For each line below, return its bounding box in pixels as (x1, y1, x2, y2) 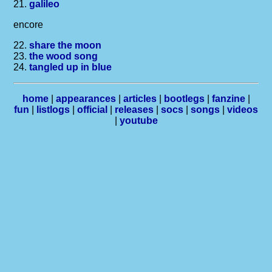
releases (115, 104, 154, 115)
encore (13, 19, 44, 30)
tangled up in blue (29, 62, 112, 72)
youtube (119, 115, 158, 126)
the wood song (29, 51, 98, 61)
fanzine (211, 93, 245, 104)
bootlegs (163, 93, 205, 104)
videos (227, 104, 258, 115)
